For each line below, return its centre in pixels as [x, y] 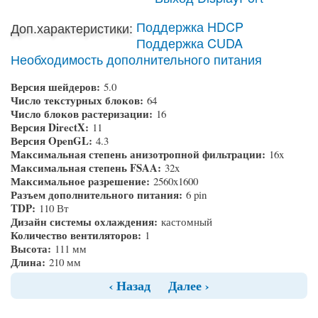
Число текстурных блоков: [79, 100]
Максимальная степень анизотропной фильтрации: [140, 154]
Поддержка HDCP [190, 27]
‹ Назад [130, 286]
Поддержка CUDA [190, 43]
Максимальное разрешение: [82, 181]
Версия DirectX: [51, 127]
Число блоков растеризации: [83, 114]
